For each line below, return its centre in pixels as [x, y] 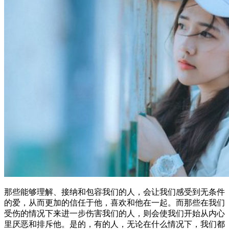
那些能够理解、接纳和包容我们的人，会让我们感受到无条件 [114, 192]
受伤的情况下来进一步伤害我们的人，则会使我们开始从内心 [114, 213]
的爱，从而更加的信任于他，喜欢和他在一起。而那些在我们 [114, 202]
